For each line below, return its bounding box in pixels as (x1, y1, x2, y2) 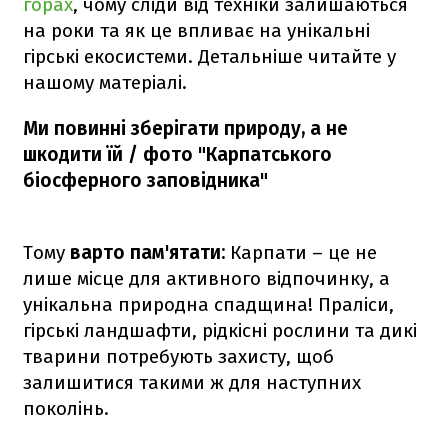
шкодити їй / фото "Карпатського (23, 142, 332, 166)
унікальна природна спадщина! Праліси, (23, 292, 394, 316)
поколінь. (23, 396, 109, 420)
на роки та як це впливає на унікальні (23, 18, 370, 42)
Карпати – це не (230, 240, 377, 264)
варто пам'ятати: (70, 240, 230, 264)
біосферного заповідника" (23, 168, 268, 192)
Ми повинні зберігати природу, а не (23, 116, 348, 140)
